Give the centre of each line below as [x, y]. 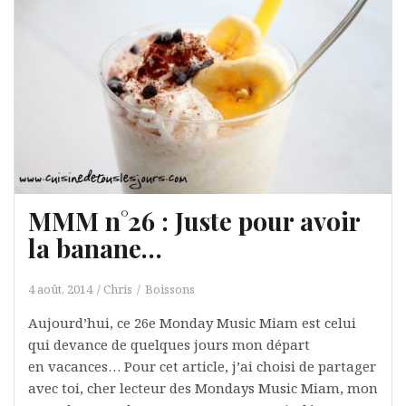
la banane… [95, 248]
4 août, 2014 [60, 290]
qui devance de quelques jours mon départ [169, 345]
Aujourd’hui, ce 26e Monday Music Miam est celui [192, 323]
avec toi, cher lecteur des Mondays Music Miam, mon [203, 388]
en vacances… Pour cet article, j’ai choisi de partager [202, 367]
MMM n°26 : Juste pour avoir [194, 221]
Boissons [170, 290]
